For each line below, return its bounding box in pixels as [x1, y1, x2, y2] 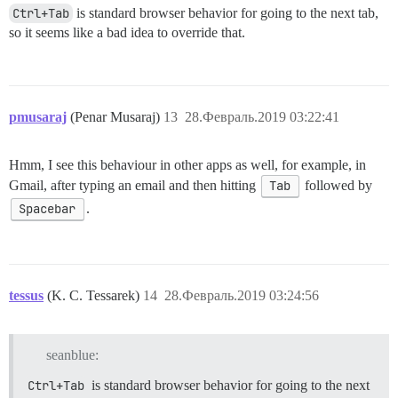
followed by [300, 177, 372, 193]
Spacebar [19, 200, 76, 217]
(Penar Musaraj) [70, 108, 163, 124]
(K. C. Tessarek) [47, 288, 143, 304]
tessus [9, 288, 44, 304]
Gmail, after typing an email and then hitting [9, 177, 259, 193]
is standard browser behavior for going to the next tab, [73, 4, 378, 20]
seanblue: [45, 346, 99, 362]
